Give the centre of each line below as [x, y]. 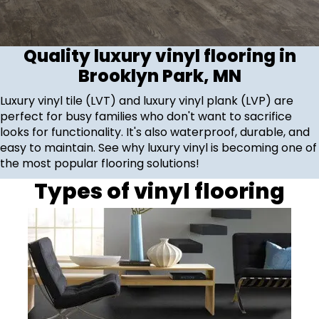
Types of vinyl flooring [159, 191]
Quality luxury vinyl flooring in [159, 56]
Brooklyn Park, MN [159, 75]
